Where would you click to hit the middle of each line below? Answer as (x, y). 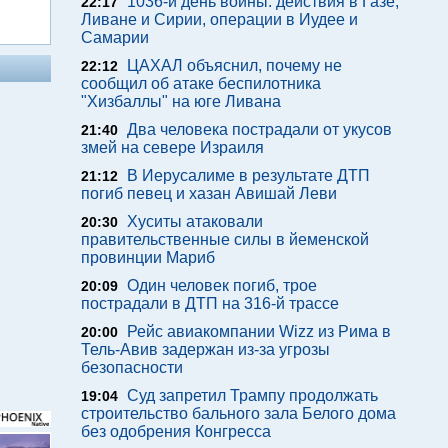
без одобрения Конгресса (176, 431)
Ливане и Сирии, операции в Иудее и (219, 19)
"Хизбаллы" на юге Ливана (181, 101)
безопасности (132, 367)
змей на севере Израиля (172, 147)
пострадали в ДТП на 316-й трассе (210, 303)
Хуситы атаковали (195, 221)
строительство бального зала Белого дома (238, 413)
